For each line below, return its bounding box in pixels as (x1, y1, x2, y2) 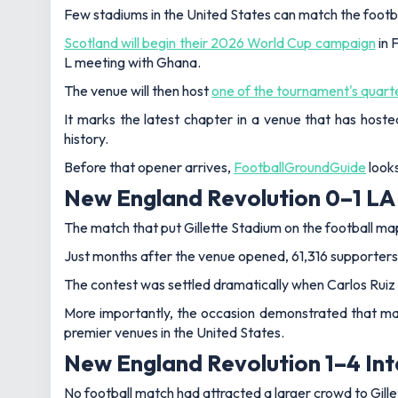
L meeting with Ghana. (64, 53, 201, 72)
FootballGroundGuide (234, 158, 366, 177)
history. (64, 130, 108, 148)
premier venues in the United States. (64, 323, 284, 341)
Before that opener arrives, (64, 158, 234, 177)
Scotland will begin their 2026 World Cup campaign (64, 34, 376, 52)
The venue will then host (64, 82, 211, 100)
